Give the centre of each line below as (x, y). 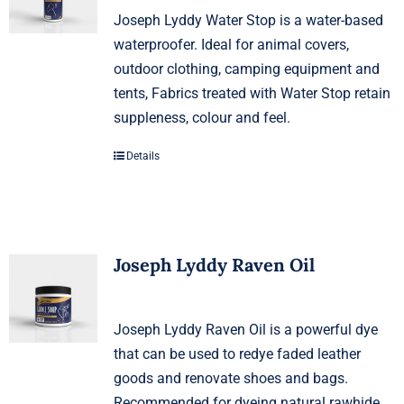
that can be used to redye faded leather (237, 353)
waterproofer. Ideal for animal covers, (231, 44)
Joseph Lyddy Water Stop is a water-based (248, 20)
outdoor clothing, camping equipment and (246, 69)
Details (142, 156)
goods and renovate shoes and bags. (230, 378)
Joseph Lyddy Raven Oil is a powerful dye (245, 329)
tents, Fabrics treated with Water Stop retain (252, 93)
